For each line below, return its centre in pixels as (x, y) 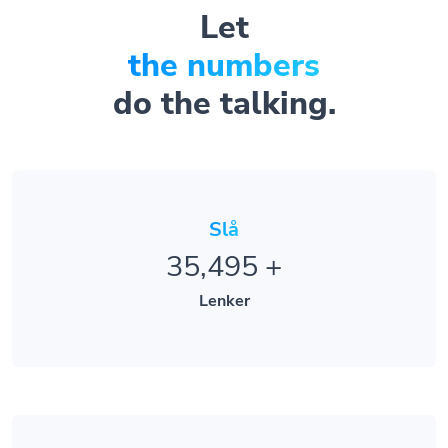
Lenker (224, 277)
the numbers (224, 41)
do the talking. (224, 79)
